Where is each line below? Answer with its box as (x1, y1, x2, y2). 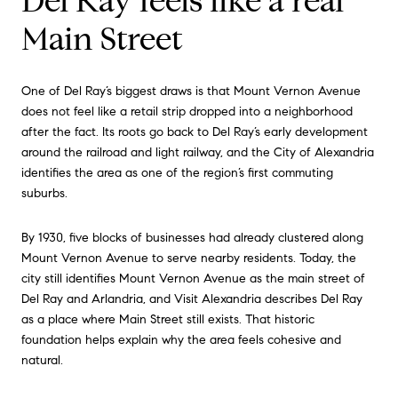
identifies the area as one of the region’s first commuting (21, 165, 333, 181)
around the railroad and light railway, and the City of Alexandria (21, 145, 374, 161)
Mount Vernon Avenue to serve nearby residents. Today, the (21, 250, 356, 266)
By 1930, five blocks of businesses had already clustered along (21, 229, 363, 245)
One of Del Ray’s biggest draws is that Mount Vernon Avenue (21, 84, 361, 99)
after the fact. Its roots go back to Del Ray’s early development (21, 124, 368, 140)
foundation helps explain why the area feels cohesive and (21, 331, 341, 347)
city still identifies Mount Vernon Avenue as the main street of (21, 270, 365, 286)
